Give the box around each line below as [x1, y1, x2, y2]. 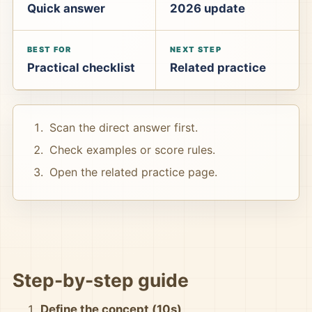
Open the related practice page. [49, 165, 217, 179]
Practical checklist [27, 61, 135, 75]
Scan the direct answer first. [49, 120, 198, 134]
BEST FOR [27, 45, 72, 54]
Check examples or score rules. [49, 143, 215, 157]
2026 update [170, 1, 245, 15]
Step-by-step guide [13, 269, 189, 291]
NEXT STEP [170, 45, 221, 54]
